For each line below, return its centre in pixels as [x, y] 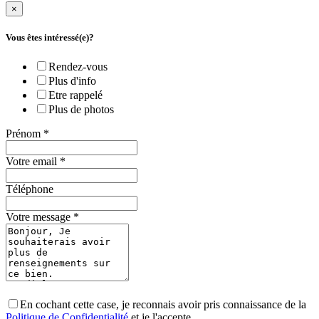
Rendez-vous [78, 67]
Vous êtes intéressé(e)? [50, 37]
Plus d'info [72, 81]
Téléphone [30, 189]
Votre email [33, 162]
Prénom [25, 134]
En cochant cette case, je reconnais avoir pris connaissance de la [163, 305]
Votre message [40, 217]
